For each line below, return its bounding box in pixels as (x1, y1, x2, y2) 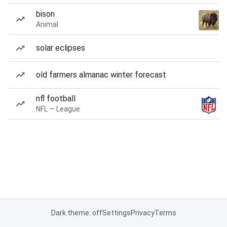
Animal (36, 20, 58, 28)
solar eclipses (36, 43, 85, 53)
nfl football (36, 94, 75, 103)
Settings (102, 209, 131, 217)
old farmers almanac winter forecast (36, 70, 166, 80)
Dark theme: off (51, 209, 102, 217)
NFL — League (36, 105, 80, 113)
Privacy (130, 209, 155, 217)
